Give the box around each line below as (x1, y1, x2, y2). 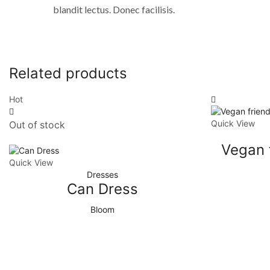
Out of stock (9, 119, 65, 131)
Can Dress (67, 180, 139, 198)
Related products (9, 64, 127, 82)
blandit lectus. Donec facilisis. (53, 3, 175, 15)
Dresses (87, 169, 119, 180)
